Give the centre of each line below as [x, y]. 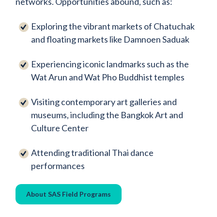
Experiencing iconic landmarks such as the [110, 64]
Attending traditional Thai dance [92, 153]
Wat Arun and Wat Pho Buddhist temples [108, 77]
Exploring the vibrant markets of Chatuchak [113, 26]
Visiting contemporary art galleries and [104, 102]
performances [59, 166]
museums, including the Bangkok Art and [107, 115]
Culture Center [60, 128]
